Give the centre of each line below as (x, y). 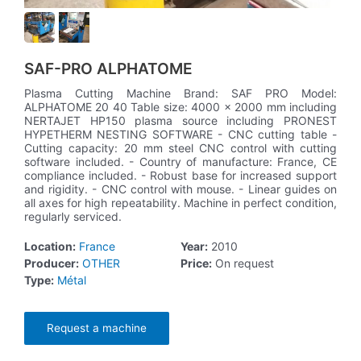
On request (243, 263)
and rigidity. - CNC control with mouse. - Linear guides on (180, 189)
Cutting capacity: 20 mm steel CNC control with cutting (180, 148)
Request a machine (97, 328)
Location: (50, 247)
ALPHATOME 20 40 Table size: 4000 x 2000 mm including (180, 107)
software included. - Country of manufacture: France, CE (180, 162)
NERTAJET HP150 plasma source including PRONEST (180, 121)
